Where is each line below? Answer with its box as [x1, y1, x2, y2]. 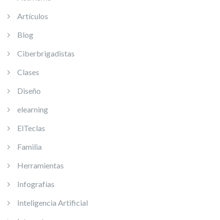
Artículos [17, 11, 48, 21]
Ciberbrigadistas [17, 49, 75, 58]
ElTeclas [17, 123, 45, 133]
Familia [17, 142, 42, 151]
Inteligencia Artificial [17, 198, 88, 207]
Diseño [17, 86, 41, 95]
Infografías [17, 179, 55, 189]
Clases [17, 67, 39, 77]
